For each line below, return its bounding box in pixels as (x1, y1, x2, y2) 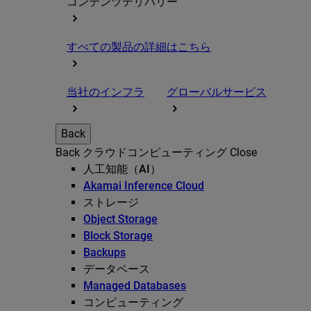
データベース (83, 262, 150, 276)
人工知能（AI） (83, 162, 161, 176)
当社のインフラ (67, 85, 144, 99)
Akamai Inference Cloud (83, 179, 204, 193)
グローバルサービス (167, 85, 267, 99)
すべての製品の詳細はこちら (67, 40, 211, 54)
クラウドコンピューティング (83, 146, 227, 160)
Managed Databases (83, 279, 186, 293)
